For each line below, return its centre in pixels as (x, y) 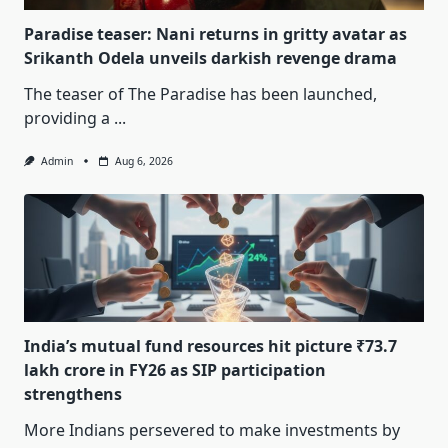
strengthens (73, 394)
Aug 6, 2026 (143, 161)
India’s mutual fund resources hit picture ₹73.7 (210, 346)
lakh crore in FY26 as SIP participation (175, 370)
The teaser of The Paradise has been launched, (200, 94)
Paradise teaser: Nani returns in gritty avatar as (215, 34)
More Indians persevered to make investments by (212, 430)
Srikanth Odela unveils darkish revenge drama (210, 58)
